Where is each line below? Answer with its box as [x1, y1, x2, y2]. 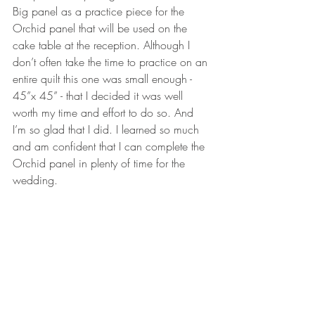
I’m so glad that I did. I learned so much [13, 122, 202, 137]
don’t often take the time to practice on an [13, 54, 211, 70]
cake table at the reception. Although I [13, 37, 193, 53]
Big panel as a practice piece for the [13, 4, 188, 19]
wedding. [13, 172, 58, 188]
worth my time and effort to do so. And [13, 105, 197, 120]
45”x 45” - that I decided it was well [13, 88, 186, 103]
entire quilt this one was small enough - [13, 71, 195, 86]
